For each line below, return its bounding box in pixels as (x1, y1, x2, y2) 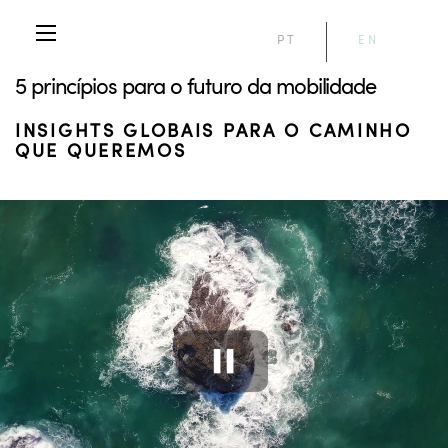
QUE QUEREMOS (15, 138, 187, 162)
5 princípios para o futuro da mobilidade (15, 70, 376, 100)
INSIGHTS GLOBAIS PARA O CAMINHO (15, 118, 412, 142)
